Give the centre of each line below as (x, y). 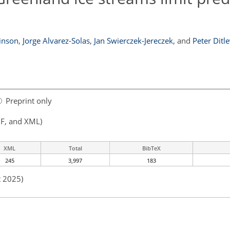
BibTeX (151, 148)
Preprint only (29, 101)
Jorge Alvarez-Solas (56, 41)
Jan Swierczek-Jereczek (133, 41)
